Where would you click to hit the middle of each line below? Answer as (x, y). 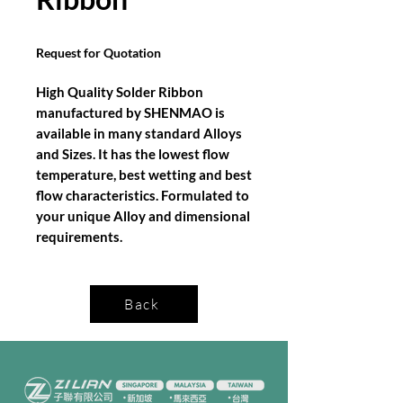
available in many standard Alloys (139, 133)
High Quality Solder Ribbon (120, 92)
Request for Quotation (99, 53)
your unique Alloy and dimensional (143, 216)
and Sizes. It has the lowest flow (133, 154)
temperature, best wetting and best (144, 175)
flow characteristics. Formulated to (143, 195)
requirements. (79, 237)
